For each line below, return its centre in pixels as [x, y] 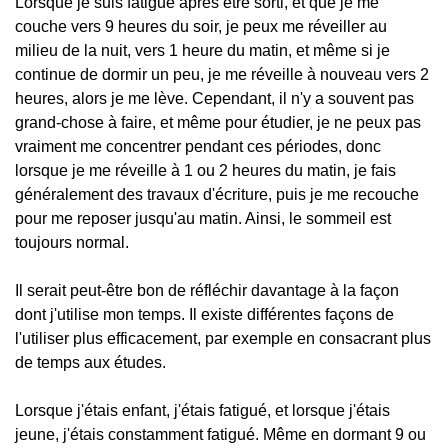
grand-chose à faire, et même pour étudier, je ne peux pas [218, 122]
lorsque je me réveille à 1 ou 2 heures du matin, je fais [205, 170]
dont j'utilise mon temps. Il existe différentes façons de [204, 314]
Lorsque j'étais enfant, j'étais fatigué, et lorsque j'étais [202, 410]
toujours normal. [72, 242]
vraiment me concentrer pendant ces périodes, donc [198, 146]
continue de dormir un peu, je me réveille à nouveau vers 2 [222, 74]
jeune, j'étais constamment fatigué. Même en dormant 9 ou [220, 434]
